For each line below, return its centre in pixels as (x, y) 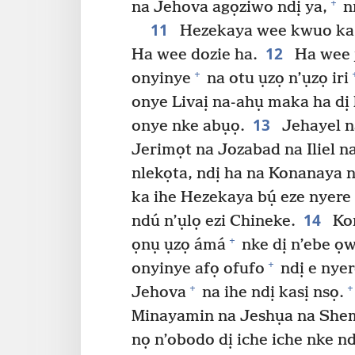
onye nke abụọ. (188, 126)
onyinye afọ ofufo (198, 269)
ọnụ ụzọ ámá (179, 245)
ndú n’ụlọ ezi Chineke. (214, 221)
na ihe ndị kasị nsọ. (271, 292)
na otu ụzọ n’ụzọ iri (276, 78)
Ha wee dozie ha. (195, 55)
